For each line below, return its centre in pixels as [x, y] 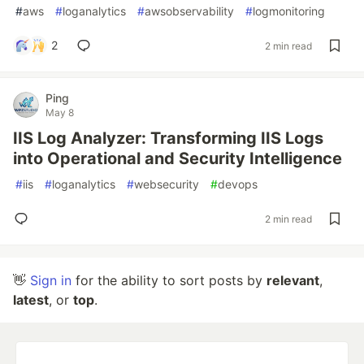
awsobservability [189, 11]
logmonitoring [289, 11]
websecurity [167, 184]
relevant [293, 280]
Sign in [51, 280]
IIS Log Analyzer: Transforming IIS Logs [168, 138]
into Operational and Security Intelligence [178, 158]
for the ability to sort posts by [169, 280]
